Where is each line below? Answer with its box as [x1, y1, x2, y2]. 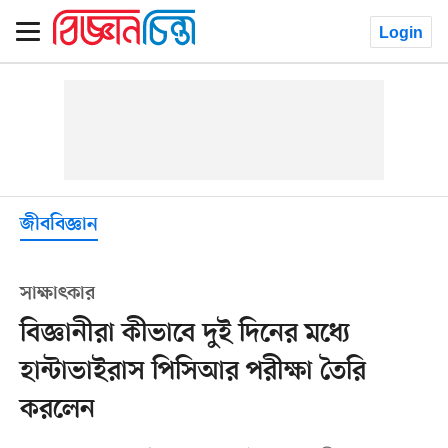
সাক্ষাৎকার [19, 282, 95, 306]
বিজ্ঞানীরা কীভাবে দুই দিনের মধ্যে [19, 318, 350, 350]
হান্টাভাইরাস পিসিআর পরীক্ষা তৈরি [19, 356, 366, 388]
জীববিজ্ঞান [19, 214, 98, 237]
